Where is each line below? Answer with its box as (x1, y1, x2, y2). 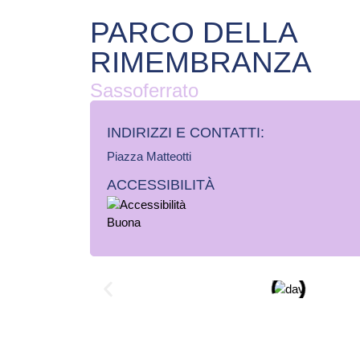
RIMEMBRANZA (90, 46, 312, 79)
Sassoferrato (90, 80, 198, 101)
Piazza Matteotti (107, 149, 191, 163)
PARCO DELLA (90, 16, 297, 49)
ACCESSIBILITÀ (107, 177, 215, 193)
